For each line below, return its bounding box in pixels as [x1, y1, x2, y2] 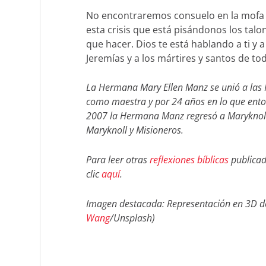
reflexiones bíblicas [149, 153, 229, 166]
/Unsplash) [109, 211, 155, 224]
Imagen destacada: [85, 197, 167, 210]
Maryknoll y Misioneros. [85, 123, 183, 137]
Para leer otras [85, 153, 150, 166]
